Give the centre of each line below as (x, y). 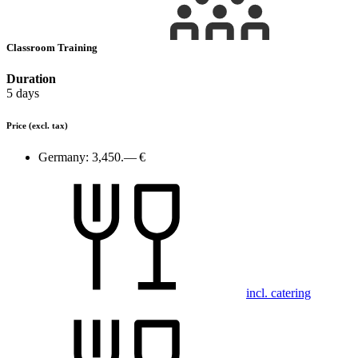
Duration (31, 79)
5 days (23, 93)
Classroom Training (53, 48)
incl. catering (278, 293)
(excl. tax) (48, 126)
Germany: (64, 157)
